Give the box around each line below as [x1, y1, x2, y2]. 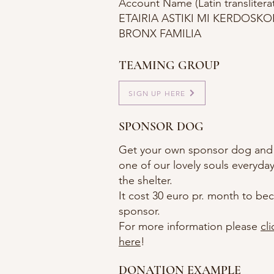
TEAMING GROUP [119, 58, 220, 73]
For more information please [119, 220, 261, 233]
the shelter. [119, 174, 172, 187]
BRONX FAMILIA [119, 27, 201, 40]
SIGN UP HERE [128, 88, 186, 98]
